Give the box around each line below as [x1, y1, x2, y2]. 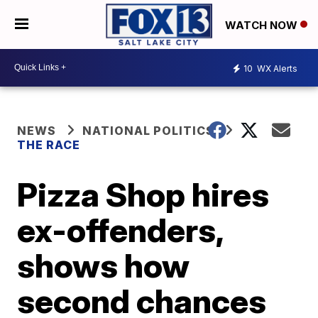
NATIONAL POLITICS [82, 123, 215, 138]
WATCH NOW [225, 18, 300, 32]
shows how [17, 245, 190, 285]
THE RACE [17, 137, 84, 152]
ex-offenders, [17, 209, 224, 250]
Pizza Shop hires [17, 174, 270, 214]
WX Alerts [255, 63, 297, 75]
